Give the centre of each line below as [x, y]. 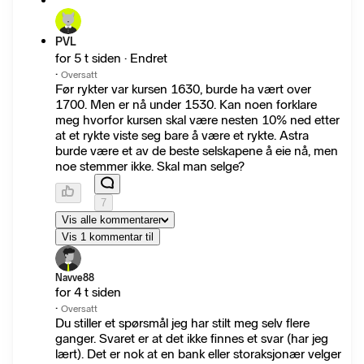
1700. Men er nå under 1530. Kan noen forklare [186, 105]
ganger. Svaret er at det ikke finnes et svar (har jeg [192, 339]
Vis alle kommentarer [112, 220]
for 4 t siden [88, 292]
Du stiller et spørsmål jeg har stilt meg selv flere [182, 323]
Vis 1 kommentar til [108, 237]
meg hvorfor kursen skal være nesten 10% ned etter [197, 120]
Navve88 [75, 278]
